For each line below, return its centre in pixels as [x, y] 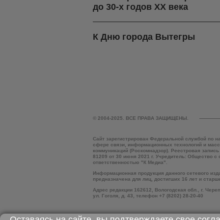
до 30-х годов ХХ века [140, 7]
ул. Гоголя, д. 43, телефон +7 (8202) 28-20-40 [148, 196]
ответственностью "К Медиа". [130, 163]
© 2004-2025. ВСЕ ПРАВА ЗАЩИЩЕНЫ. [141, 118]
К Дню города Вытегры [144, 37]
